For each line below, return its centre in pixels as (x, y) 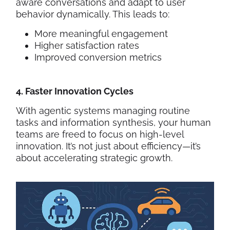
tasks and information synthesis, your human (113, 123)
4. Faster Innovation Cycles (75, 91)
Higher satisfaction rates (87, 46)
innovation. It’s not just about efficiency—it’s (108, 146)
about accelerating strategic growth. (94, 158)
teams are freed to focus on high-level (100, 135)
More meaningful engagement (101, 34)
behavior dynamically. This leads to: (93, 14)
